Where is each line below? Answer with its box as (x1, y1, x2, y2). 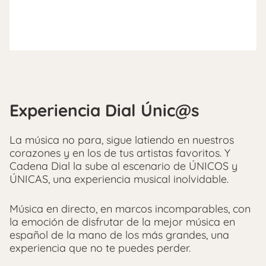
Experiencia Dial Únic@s (9, 99, 199, 121)
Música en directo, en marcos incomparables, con (9, 201, 251, 216)
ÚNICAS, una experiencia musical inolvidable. (9, 172, 229, 186)
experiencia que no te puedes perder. (9, 240, 191, 255)
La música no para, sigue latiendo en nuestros (9, 132, 234, 147)
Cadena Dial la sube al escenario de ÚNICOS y (9, 159, 237, 173)
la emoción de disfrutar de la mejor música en (9, 214, 235, 229)
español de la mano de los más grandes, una (9, 227, 229, 242)
